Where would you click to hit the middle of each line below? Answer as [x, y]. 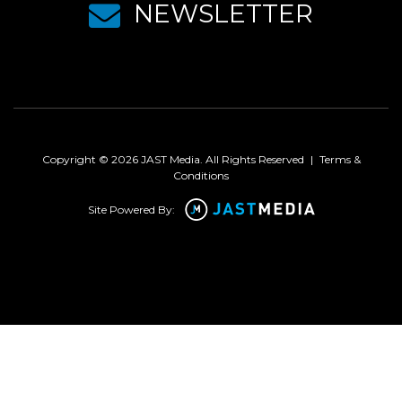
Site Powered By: [131, 209]
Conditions [201, 176]
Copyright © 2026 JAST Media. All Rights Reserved [173, 160]
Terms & [340, 160]
